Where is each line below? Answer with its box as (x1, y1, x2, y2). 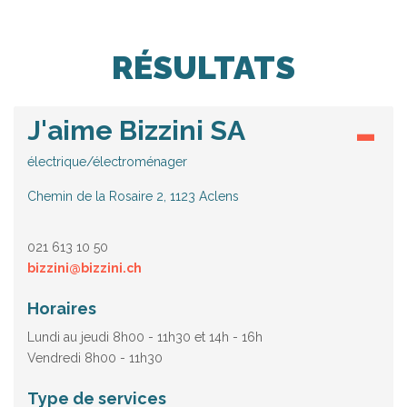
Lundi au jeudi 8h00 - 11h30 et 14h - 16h (27, 330, 263, 345)
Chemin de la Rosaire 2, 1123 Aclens (27, 189, 239, 204)
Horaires (27, 298, 96, 318)
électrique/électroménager (27, 154, 187, 170)
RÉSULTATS (112, 47, 295, 86)
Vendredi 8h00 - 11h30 (27, 351, 163, 366)
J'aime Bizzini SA (27, 114, 245, 146)
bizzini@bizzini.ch (27, 260, 142, 275)
